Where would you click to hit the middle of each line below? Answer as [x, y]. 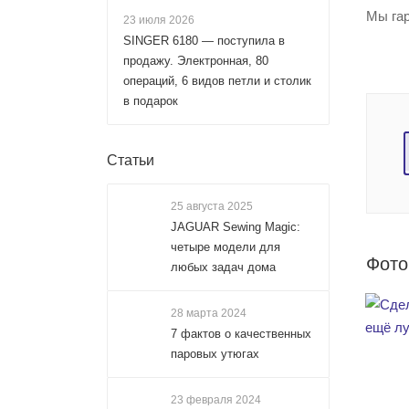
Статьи [131, 160]
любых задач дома [223, 267]
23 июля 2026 [159, 20]
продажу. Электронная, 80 [196, 61]
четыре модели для [225, 247]
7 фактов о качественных [241, 334]
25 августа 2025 [212, 206]
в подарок [151, 101]
